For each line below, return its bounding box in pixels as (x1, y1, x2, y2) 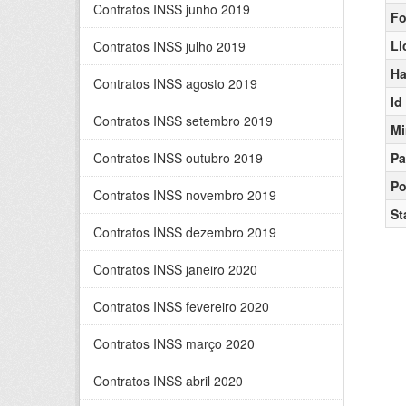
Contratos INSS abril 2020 (93, 372, 243, 390)
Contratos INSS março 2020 (93, 334, 255, 353)
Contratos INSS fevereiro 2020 (93, 297, 269, 315)
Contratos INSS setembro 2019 (93, 111, 273, 130)
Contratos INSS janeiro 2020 (93, 260, 257, 278)
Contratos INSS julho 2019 (93, 37, 246, 55)
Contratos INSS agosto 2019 (93, 74, 257, 92)
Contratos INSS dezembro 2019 (93, 223, 276, 241)
